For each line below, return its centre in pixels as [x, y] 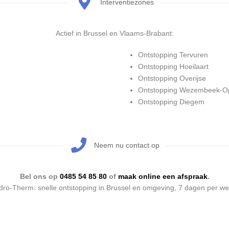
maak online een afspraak [163, 177]
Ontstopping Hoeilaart [173, 67]
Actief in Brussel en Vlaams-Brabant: [114, 33]
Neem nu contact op [127, 145]
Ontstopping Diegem [171, 102]
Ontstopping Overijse [172, 78]
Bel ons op [40, 177]
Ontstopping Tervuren [173, 55]
